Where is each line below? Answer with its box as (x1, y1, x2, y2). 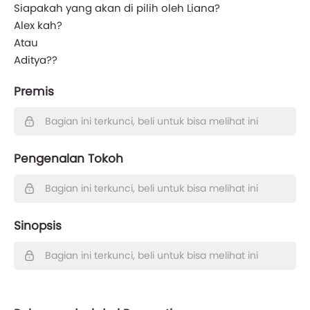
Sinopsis (14, 217, 62, 234)
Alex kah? (14, 17, 62, 33)
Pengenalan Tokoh (14, 149, 123, 167)
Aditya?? (14, 52, 57, 67)
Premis (14, 82, 54, 100)
